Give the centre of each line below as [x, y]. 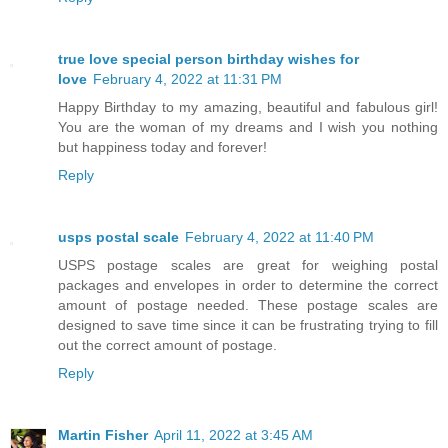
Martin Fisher [103, 435]
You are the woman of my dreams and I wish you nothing [248, 127]
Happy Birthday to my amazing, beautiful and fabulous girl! [248, 107]
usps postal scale [118, 237]
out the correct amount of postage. [167, 345]
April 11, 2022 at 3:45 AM [233, 435]
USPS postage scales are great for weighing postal [248, 265]
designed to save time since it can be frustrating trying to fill [248, 325]
